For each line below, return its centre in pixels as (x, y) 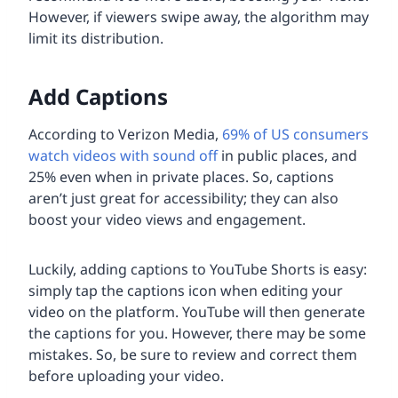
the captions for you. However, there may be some (197, 334)
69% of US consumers (294, 135)
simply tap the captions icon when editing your (186, 291)
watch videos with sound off (123, 156)
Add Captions (98, 97)
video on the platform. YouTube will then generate (197, 312)
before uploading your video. (126, 376)
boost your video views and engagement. (167, 220)
